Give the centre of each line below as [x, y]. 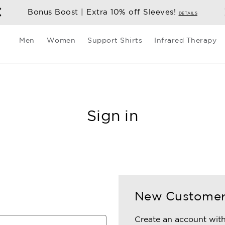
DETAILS [188, 13]
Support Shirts [115, 40]
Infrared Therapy [186, 40]
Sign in [113, 115]
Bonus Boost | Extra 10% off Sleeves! [103, 12]
